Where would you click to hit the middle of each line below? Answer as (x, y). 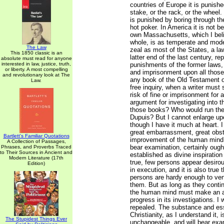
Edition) (36, 163)
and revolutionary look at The (36, 75)
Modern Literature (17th (36, 158)
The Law (36, 47)
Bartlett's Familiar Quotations (36, 136)
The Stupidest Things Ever (36, 219)
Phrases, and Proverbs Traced (36, 147)
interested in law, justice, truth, (36, 64)
